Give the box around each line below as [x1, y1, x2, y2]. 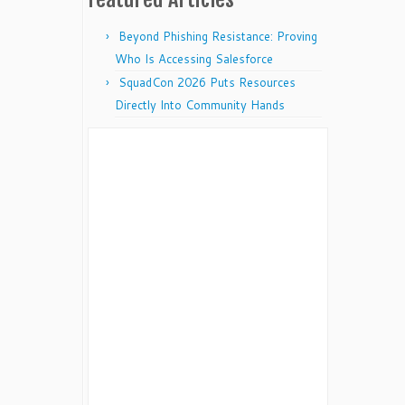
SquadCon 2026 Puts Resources [118, 74, 296, 90]
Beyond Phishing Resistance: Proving [118, 28, 317, 44]
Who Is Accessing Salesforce [115, 51, 273, 67]
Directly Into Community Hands [115, 97, 285, 113]
